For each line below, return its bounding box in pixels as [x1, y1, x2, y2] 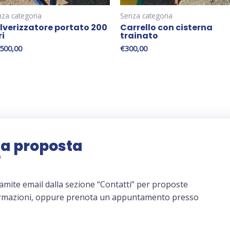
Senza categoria [120, 11, 172, 21]
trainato [120, 30, 158, 42]
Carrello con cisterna [120, 22, 213, 34]
